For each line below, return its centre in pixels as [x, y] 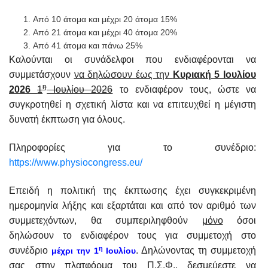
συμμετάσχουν [42, 74]
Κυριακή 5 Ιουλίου [214, 74]
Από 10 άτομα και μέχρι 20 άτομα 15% [106, 19]
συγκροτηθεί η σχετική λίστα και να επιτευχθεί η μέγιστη [133, 104]
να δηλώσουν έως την [123, 74]
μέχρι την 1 [75, 251]
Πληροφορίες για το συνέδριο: [133, 147]
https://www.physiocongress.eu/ [76, 162]
